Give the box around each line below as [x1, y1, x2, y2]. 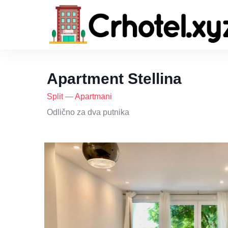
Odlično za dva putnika [47, 108, 129, 117]
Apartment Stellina [47, 70, 182, 88]
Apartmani [75, 92, 112, 101]
